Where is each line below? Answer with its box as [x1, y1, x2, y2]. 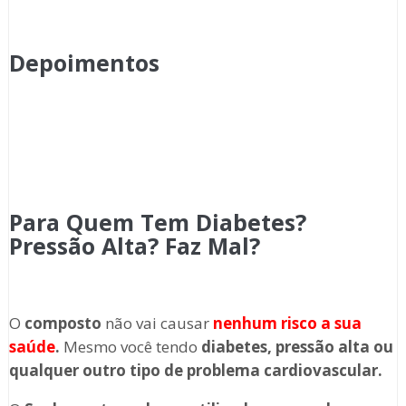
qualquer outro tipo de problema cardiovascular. [8, 360, 382, 382]
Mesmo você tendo [59, 336, 201, 358]
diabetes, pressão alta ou [200, 336, 393, 358]
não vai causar [101, 313, 213, 334]
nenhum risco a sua [212, 313, 362, 334]
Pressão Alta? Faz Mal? [8, 230, 260, 262]
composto [24, 313, 101, 334]
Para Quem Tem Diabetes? [8, 207, 306, 238]
